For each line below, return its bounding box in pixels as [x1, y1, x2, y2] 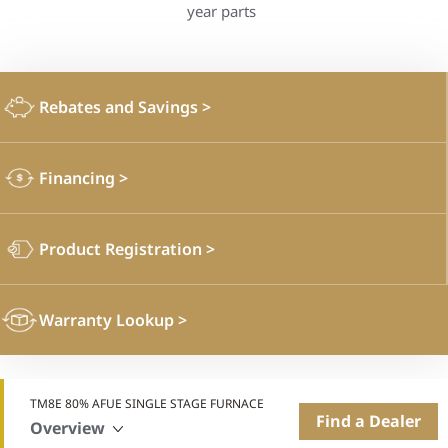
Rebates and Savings [39, 95, 202, 118]
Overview [30, 416, 105, 439]
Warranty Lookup [39, 308, 178, 331]
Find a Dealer [316, 410, 421, 432]
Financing [39, 166, 119, 189]
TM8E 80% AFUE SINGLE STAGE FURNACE [30, 394, 264, 412]
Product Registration [39, 237, 206, 260]
